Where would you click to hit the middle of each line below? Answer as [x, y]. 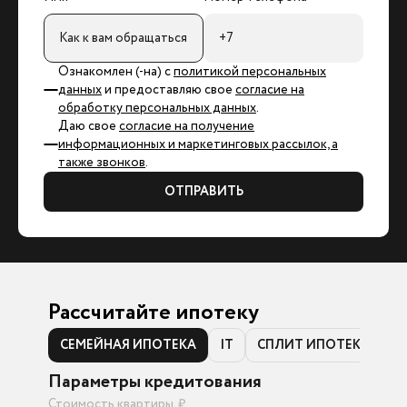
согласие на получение [187, 126]
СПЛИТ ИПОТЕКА [313, 345]
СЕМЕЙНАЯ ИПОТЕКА [128, 345]
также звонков [102, 162]
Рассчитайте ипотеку [153, 313]
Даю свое [87, 126]
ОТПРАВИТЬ [203, 191]
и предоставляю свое [169, 89]
